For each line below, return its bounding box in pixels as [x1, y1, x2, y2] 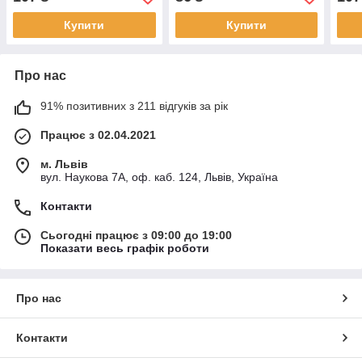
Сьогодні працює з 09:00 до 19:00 [40, 229, 232, 242]
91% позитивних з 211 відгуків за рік [40, 99, 228, 113]
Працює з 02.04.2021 [40, 128, 156, 142]
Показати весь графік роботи [40, 242, 209, 255]
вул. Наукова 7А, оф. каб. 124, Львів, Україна [40, 170, 278, 184]
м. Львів [40, 158, 88, 171]
